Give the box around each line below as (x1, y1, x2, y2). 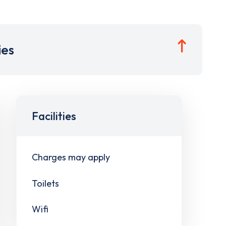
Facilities (31, 109, 76, 123)
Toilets (31, 177, 59, 189)
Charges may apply (31, 151, 110, 163)
